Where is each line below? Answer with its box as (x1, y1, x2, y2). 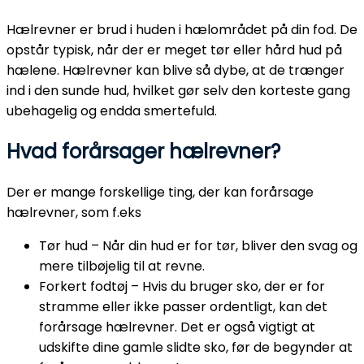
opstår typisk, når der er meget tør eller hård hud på (6, 41, 342, 60)
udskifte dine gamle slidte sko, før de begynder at (39, 338, 353, 357)
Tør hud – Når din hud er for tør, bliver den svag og (39, 236, 357, 256)
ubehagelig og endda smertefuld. (6, 102, 217, 121)
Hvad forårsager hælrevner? (6, 138, 280, 166)
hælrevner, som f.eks (6, 203, 141, 223)
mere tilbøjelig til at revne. (39, 257, 205, 276)
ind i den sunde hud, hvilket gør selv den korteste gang (6, 81, 350, 101)
